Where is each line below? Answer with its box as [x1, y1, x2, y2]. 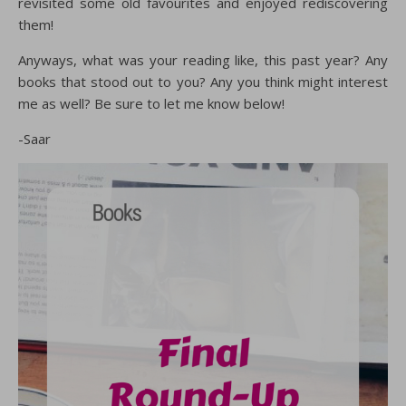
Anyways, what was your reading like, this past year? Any [18, 50, 388, 69]
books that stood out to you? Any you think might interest [18, 72, 388, 91]
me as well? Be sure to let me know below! [18, 93, 285, 112]
